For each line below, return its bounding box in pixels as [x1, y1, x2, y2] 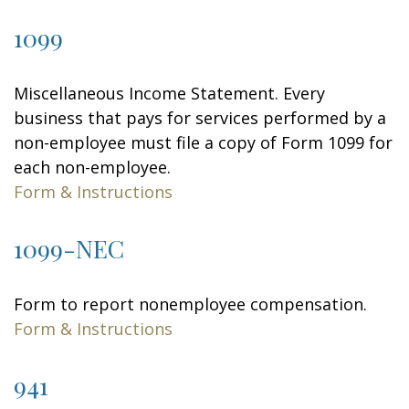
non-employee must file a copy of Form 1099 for [14, 131, 393, 153]
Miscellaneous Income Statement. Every [14, 82, 325, 104]
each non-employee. [14, 156, 171, 178]
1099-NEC [14, 232, 124, 265]
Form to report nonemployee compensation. [14, 293, 367, 315]
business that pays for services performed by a [14, 107, 386, 129]
